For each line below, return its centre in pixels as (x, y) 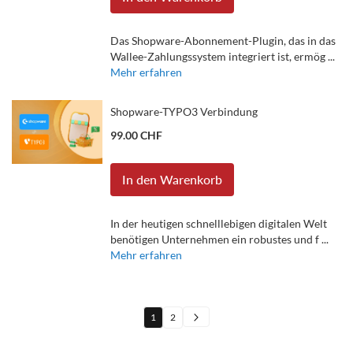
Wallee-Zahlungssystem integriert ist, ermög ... (223, 56)
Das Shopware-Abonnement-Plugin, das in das (223, 41)
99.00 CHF (136, 135)
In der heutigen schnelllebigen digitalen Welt (219, 223)
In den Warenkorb (172, 179)
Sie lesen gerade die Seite (202, 323)
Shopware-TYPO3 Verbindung (184, 111)
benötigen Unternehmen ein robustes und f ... (219, 239)
